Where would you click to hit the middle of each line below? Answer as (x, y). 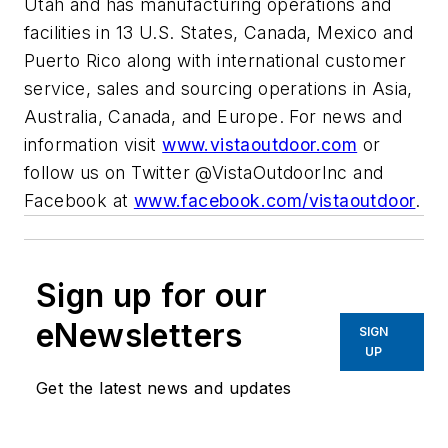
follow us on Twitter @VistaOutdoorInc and (204, 172)
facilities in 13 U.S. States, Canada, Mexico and (219, 32)
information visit (93, 144)
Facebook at (79, 200)
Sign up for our (151, 295)
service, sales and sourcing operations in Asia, (218, 88)
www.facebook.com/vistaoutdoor (274, 200)
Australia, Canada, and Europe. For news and (213, 116)
